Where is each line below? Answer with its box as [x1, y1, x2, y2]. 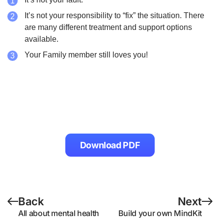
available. [25, 35, 58, 44]
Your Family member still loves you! [25, 51, 148, 59]
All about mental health [18, 208, 99, 219]
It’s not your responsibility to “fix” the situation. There [25, 11, 204, 20]
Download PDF [80, 140, 140, 151]
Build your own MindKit [118, 208, 202, 219]
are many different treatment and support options [25, 23, 192, 32]
